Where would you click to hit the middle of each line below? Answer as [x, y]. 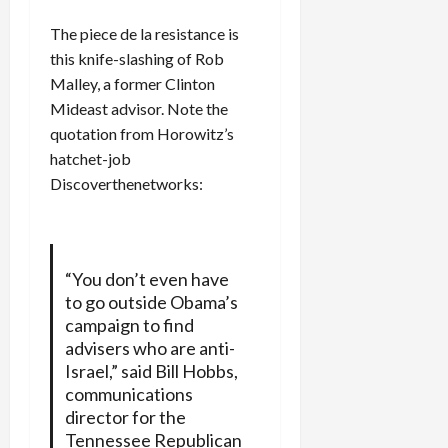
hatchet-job [90, 158]
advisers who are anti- [149, 347]
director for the [125, 416]
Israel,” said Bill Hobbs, [151, 370]
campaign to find [129, 324]
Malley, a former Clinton [132, 83]
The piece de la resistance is [144, 33]
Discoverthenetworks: [126, 183]
